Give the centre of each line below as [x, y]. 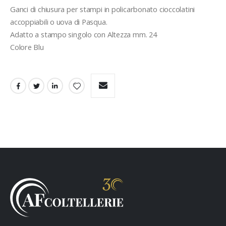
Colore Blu [27, 47]
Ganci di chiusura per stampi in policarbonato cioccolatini [103, 9]
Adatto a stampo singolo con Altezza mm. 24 [83, 34]
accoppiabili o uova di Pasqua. [59, 21]
